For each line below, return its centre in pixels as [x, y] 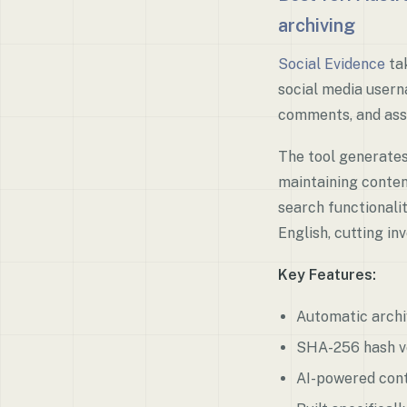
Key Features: [327, 275]
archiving [317, 25]
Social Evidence [332, 64]
